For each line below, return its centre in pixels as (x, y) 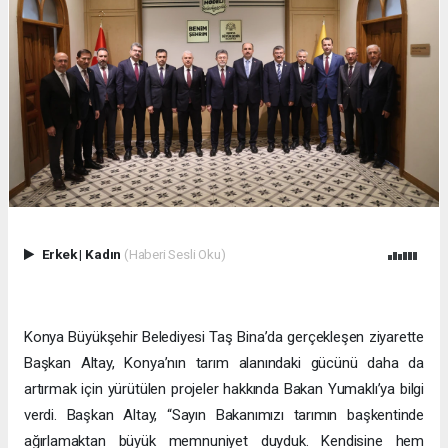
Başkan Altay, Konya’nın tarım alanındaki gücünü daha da (224, 363)
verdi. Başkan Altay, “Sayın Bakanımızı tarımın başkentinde (224, 415)
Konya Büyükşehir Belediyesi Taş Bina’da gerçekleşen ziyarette (224, 337)
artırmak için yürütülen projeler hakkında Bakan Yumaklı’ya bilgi (224, 389)
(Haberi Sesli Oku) (174, 254)
